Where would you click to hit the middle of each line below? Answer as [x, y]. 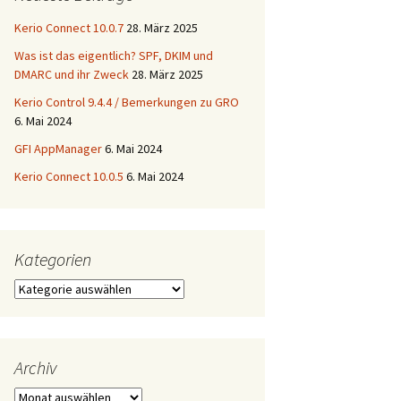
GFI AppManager [58, 148]
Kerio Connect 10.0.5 [69, 176]
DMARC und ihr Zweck [72, 74]
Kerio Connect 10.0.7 [69, 27]
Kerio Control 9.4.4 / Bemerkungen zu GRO [127, 102]
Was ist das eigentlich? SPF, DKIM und [114, 55]
